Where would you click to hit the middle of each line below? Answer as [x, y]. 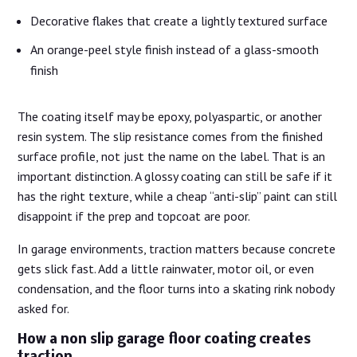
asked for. [44, 308]
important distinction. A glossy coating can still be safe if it [175, 176]
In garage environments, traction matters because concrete [177, 248]
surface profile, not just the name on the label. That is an [172, 156]
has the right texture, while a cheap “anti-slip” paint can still [178, 196]
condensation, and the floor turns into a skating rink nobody [176, 288]
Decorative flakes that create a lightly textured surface [179, 20]
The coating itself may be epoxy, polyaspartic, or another [170, 116]
